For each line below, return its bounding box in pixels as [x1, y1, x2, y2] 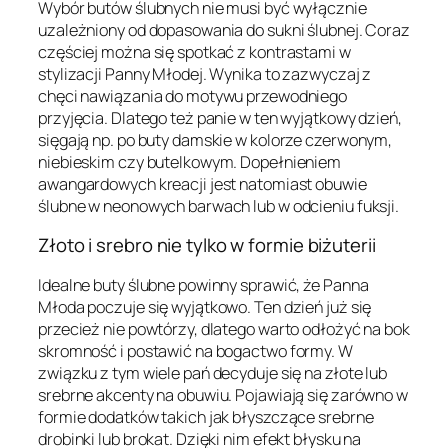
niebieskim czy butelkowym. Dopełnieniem [38, 150, 342, 173]
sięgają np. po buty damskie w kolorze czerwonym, [38, 128, 393, 151]
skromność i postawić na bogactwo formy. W [38, 339, 353, 362]
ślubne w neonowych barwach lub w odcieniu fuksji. [38, 194, 402, 217]
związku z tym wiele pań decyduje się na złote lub [38, 361, 388, 384]
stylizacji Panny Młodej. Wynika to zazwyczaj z [38, 62, 372, 85]
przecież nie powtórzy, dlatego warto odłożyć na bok [38, 317, 410, 340]
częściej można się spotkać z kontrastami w [38, 40, 351, 63]
